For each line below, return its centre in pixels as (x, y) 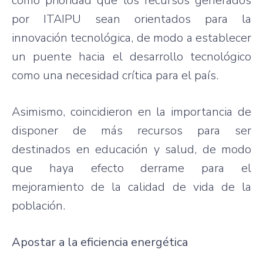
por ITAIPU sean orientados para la (131, 19)
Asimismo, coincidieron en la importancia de (131, 112)
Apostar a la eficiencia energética (100, 242)
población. (38, 205)
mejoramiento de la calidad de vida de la (131, 187)
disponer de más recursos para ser (131, 130)
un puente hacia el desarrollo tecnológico (131, 56)
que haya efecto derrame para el (131, 168)
